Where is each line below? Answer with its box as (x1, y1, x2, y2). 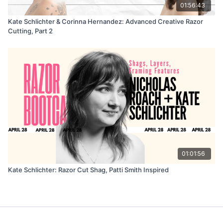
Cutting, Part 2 (8, 27, 53, 35)
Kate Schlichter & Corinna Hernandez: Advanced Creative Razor (8, 17, 203, 25)
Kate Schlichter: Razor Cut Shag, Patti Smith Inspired (8, 165, 169, 174)
